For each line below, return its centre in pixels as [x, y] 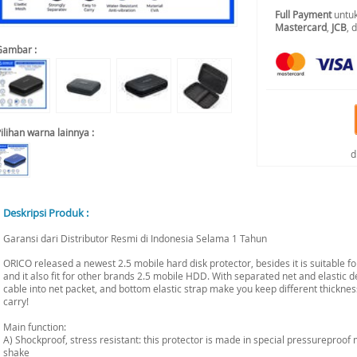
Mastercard [301, 27]
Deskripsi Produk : [46, 213]
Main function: [35, 327]
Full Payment [303, 14]
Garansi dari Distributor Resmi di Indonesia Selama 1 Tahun [135, 238]
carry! [16, 301]
